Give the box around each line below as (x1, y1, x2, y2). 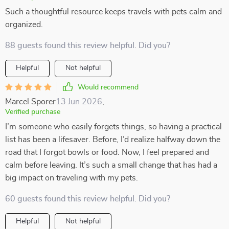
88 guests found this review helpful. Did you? (5, 41, 170, 50)
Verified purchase (5, 108, 60, 116)
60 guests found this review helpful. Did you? (5, 195, 170, 203)
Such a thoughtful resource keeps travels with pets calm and (5, 8, 222, 16)
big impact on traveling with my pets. (5, 174, 138, 182)
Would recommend (78, 84, 139, 91)
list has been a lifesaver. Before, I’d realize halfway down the (5, 135, 220, 144)
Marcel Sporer (5, 98, 56, 106)
